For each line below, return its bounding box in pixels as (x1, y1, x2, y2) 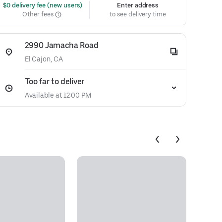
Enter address (117, 1, 159, 9)
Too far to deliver (24, 77, 84, 86)
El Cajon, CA (24, 55, 63, 63)
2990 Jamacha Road (24, 41, 99, 50)
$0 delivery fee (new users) (1, 1, 83, 9)
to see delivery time (110, 10, 166, 18)
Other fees (22, 10, 55, 18)
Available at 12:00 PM (24, 91, 91, 99)
